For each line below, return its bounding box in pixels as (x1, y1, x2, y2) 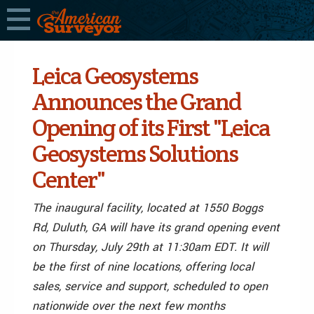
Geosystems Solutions (32, 138, 238, 169)
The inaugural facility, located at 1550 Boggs (32, 200, 263, 216)
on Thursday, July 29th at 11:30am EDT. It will (32, 239, 268, 255)
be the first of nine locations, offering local (32, 259, 254, 275)
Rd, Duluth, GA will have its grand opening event (32, 219, 280, 235)
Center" (32, 164, 104, 195)
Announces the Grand (32, 86, 241, 117)
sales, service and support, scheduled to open (32, 278, 268, 294)
